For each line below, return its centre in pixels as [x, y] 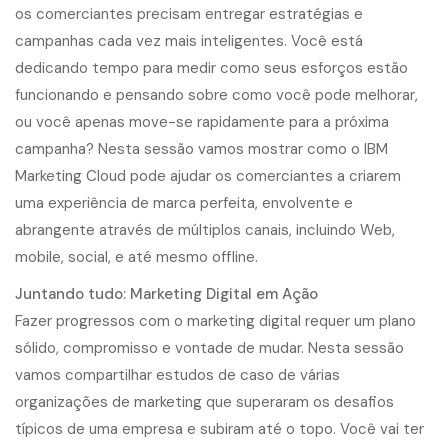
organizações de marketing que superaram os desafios [204, 402]
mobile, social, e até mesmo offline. [136, 257]
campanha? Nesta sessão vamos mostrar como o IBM [201, 149]
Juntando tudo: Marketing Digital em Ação [166, 294]
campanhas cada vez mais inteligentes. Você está [189, 41]
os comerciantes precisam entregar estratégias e [189, 14]
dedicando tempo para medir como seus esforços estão [211, 68]
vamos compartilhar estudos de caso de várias [177, 375]
